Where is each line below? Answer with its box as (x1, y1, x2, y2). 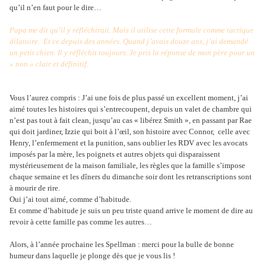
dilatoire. (9, 37, 40, 46)
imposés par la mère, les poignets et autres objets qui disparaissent (9, 150, 220, 159)
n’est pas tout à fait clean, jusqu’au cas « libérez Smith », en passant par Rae (9, 116, 252, 125)
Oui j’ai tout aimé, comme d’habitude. (9, 195, 131, 204)
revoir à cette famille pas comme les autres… (9, 217, 152, 227)
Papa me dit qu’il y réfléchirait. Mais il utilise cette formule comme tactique (9, 26, 254, 35)
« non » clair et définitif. (9, 59, 88, 69)
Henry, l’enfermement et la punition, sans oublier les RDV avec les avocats (9, 138, 248, 148)
